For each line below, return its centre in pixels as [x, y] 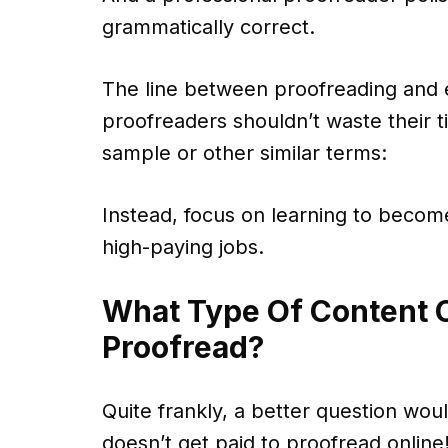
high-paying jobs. [183, 247]
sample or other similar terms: [244, 153]
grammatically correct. [208, 27]
